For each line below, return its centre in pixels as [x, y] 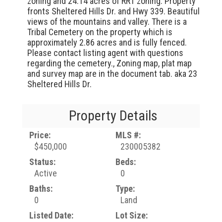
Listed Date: [51, 215]
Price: [40, 135]
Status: [42, 162]
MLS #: [128, 135]
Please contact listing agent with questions [105, 53]
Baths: [41, 189]
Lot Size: [131, 215]
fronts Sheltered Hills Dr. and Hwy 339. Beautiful [113, 11]
